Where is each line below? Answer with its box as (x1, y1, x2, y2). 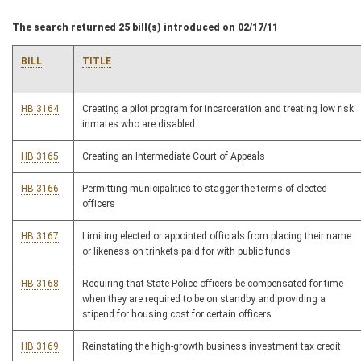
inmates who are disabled (82, 118, 195, 130)
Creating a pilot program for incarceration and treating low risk (82, 103, 354, 114)
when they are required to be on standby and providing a (82, 293, 326, 305)
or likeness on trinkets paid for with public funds (82, 246, 291, 257)
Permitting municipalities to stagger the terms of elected (82, 183, 327, 194)
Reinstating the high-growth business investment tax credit (82, 341, 341, 352)
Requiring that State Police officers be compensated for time (82, 278, 343, 289)
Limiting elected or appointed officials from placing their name (82, 230, 351, 242)
